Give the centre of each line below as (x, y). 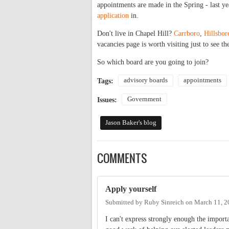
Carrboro (187, 34)
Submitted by (125, 202)
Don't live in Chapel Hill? (135, 34)
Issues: (108, 100)
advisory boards (146, 81)
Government (144, 99)
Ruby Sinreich (164, 202)
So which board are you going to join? (153, 62)
